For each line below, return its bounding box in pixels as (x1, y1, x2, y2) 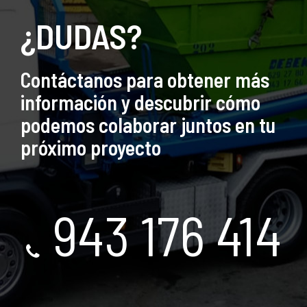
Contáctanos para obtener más (21, 66, 269, 92)
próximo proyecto (21, 134, 161, 160)
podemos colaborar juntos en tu (21, 112, 275, 137)
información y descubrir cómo (21, 89, 260, 114)
